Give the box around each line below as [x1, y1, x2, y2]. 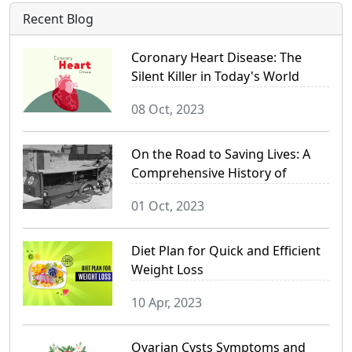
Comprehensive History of [130, 163, 287, 181]
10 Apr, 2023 [130, 293, 202, 311]
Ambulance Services [130, 182, 250, 200]
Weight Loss [130, 260, 203, 278]
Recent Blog [23, 9, 93, 27]
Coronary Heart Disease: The [130, 48, 302, 66]
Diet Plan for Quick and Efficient [130, 241, 321, 259]
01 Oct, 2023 [130, 196, 204, 214]
